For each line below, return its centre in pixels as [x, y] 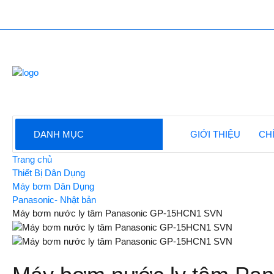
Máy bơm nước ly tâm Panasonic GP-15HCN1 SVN [118, 213]
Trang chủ [32, 159]
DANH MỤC [59, 134]
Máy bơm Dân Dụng [54, 186]
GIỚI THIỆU [216, 134]
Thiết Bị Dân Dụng [49, 173]
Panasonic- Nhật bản [54, 200]
